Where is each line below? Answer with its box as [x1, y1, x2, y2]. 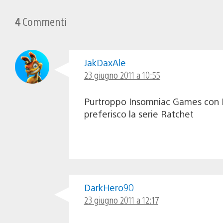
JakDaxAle [84, 56, 126, 68]
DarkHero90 [84, 181, 134, 193]
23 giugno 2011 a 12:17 [84, 194, 158, 206]
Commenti [20, 13, 67, 28]
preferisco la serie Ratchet [84, 108, 194, 119]
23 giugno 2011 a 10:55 [84, 69, 160, 81]
